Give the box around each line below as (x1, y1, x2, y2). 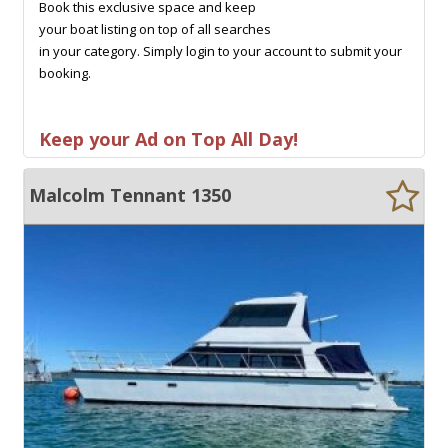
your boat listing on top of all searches (39, 19, 271, 38)
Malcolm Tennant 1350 (29, 182, 231, 207)
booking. (39, 63, 91, 82)
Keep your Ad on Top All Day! (39, 126, 298, 151)
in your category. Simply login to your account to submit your (39, 41, 402, 60)
